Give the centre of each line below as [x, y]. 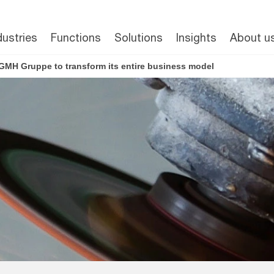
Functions [76, 37]
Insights [196, 37]
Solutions [138, 37]
